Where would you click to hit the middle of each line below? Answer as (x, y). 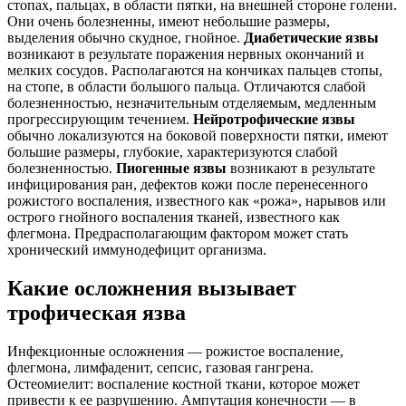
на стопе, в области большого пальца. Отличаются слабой (187, 87)
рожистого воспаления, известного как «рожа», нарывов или (197, 201)
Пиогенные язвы (171, 169)
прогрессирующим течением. (100, 120)
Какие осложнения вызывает (152, 288)
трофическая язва (97, 312)
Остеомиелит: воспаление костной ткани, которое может (184, 383)
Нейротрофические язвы (274, 120)
